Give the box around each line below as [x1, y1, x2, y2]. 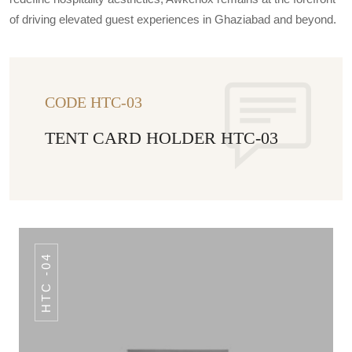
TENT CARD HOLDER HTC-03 [45, 129, 278, 148]
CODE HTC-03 [45, 93, 142, 111]
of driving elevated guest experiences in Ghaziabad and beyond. [9, 13, 336, 26]
